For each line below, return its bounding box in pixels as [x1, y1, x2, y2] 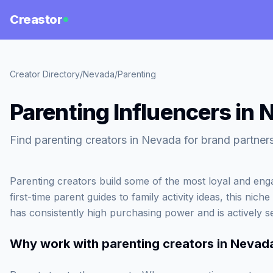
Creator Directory [10, 69, 80, 79]
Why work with [10, 236, 102, 251]
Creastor [10, 12, 62, 27]
